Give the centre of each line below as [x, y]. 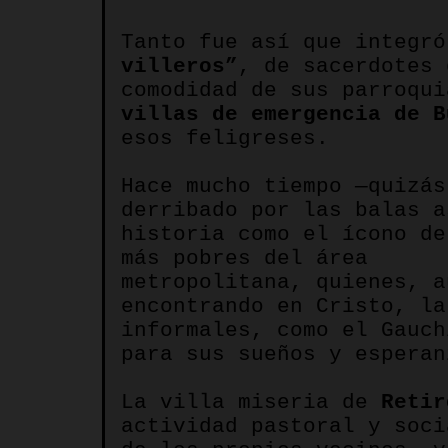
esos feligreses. [225, 138]
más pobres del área [244, 258]
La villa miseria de [251, 402]
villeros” [179, 66]
